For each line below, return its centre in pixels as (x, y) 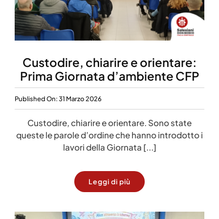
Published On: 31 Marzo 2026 (58, 99)
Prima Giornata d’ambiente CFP (109, 76)
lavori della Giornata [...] (109, 147)
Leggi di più (109, 182)
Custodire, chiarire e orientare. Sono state (109, 123)
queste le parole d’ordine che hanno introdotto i (109, 135)
